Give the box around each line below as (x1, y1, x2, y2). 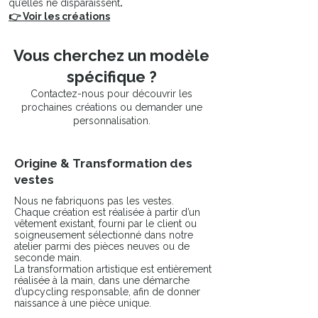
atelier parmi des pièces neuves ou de (14, 241, 190, 253)
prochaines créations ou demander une (21, 102, 202, 114)
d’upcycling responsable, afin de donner (14, 286, 200, 298)
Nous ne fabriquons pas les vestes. (14, 195, 174, 207)
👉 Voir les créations (9, 11, 110, 23)
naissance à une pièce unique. (14, 297, 151, 309)
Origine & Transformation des (14, 156, 192, 171)
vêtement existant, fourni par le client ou (14, 218, 197, 230)
